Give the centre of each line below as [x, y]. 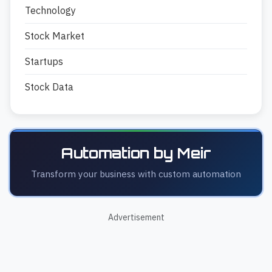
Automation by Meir [136, 153]
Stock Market [55, 36]
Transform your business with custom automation [136, 174]
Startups [44, 62]
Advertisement [136, 218]
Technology [50, 11]
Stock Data [49, 87]
